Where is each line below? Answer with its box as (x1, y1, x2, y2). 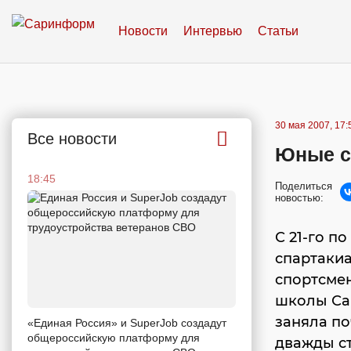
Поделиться (275, 180, 332, 192)
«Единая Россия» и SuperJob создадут (27, 316, 226, 329)
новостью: (275, 192, 324, 204)
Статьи (258, 24, 299, 38)
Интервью (183, 24, 242, 38)
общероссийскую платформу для (27, 331, 200, 344)
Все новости (27, 130, 117, 147)
